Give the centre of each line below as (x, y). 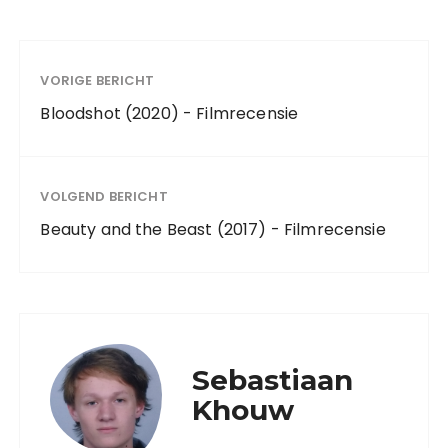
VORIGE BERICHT (97, 80)
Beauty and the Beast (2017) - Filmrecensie (213, 229)
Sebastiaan (273, 380)
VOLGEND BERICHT (104, 196)
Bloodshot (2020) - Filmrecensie (169, 113)
